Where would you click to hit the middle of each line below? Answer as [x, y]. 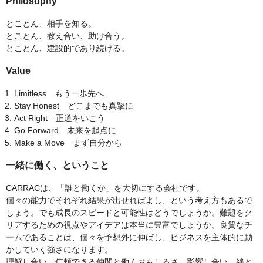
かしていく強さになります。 [59, 250]
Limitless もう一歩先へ [59, 94]
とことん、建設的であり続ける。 [68, 48]
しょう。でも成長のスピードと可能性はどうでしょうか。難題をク [129, 213]
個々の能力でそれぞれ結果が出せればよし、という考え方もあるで [129, 200]
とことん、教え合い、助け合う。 [68, 36]
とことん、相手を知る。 [51, 24]
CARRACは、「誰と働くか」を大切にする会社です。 [105, 188]
